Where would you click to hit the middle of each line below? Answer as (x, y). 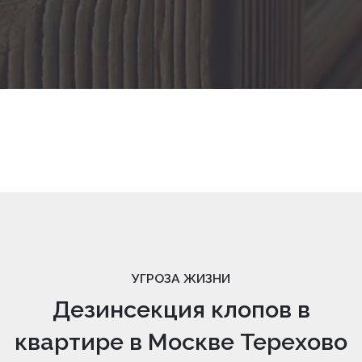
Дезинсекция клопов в (181, 309)
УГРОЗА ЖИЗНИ (181, 278)
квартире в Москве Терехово (181, 341)
